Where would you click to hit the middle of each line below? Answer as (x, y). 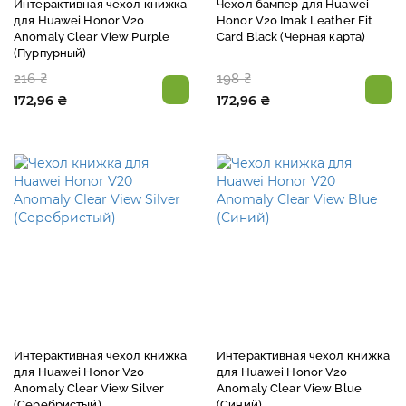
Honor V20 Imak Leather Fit (295, 20)
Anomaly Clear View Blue (289, 388)
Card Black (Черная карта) (291, 36)
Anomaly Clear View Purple (92, 36)
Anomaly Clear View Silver (89, 388)
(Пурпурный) (50, 53)
